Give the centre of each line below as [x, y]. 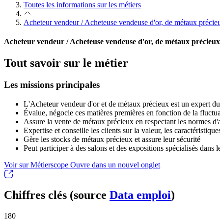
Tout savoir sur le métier [66, 63]
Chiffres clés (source [57, 195]
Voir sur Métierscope [37, 165]
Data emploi [140, 195]
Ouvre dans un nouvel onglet [115, 165]
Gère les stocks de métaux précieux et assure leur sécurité [112, 139]
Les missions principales [52, 85]
